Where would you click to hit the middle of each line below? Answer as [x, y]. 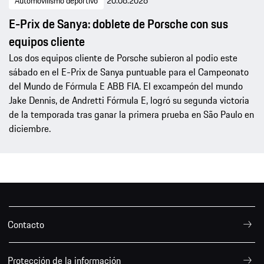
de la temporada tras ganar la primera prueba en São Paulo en [131, 115]
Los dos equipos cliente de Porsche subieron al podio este [123, 58]
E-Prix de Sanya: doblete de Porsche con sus [118, 24]
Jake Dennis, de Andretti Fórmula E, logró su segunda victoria [129, 100]
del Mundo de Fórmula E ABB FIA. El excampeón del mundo [126, 86]
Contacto [26, 225]
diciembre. [30, 129]
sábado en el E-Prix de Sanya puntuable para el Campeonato [129, 72]
